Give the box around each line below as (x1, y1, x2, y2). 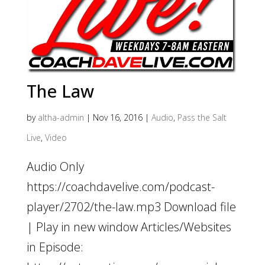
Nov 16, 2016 (92, 112, 143, 124)
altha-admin (37, 112, 84, 124)
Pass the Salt (177, 112, 227, 124)
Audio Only (26, 159, 84, 175)
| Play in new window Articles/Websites (26, 219, 231, 235)
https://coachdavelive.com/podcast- (26, 179, 215, 195)
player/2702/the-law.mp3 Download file (26, 199, 236, 215)
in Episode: (26, 239, 83, 256)
